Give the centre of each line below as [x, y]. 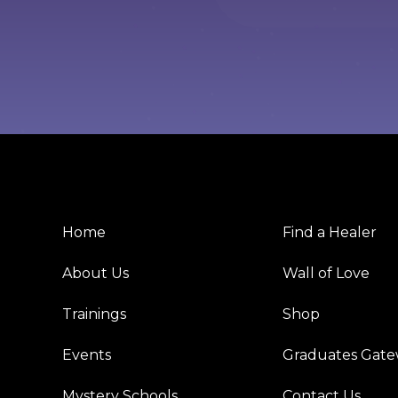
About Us [95, 274]
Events [86, 355]
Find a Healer [330, 233]
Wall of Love [326, 274]
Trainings [94, 314]
